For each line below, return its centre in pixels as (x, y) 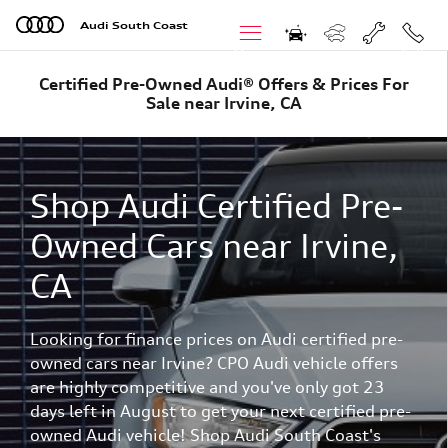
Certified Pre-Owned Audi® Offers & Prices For (223, 84)
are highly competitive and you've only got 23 (207, 387)
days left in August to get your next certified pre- (220, 411)
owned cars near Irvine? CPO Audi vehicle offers (213, 363)
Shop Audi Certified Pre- (216, 206)
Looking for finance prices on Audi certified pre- (216, 339)
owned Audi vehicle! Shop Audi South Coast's (205, 435)
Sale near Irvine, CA (223, 103)
